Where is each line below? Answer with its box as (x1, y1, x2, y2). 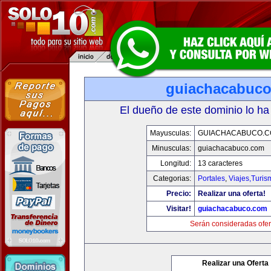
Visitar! (166, 204, 191, 213)
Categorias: (152, 174, 191, 183)
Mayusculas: (149, 129, 191, 137)
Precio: (166, 189, 191, 198)
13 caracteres (197, 159, 243, 168)
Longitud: (160, 159, 191, 168)
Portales (197, 174, 225, 183)
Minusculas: (151, 144, 191, 152)
